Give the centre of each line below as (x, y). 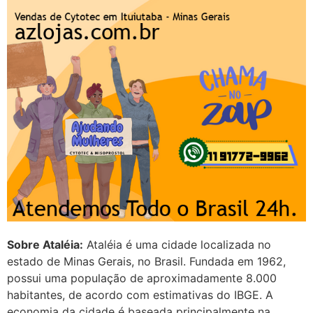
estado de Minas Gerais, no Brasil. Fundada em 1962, (146, 261)
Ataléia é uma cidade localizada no (177, 244)
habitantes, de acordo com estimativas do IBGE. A (140, 294)
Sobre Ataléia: (45, 244)
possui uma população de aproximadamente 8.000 (142, 278)
